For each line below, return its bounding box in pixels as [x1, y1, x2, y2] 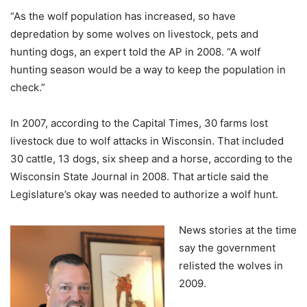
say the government [179, 241, 275, 254]
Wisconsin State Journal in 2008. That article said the [10, 170, 269, 183]
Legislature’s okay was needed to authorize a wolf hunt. [10, 188, 278, 201]
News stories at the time [179, 223, 297, 236]
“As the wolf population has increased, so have [10, 10, 236, 23]
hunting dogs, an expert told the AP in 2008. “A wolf [10, 45, 260, 58]
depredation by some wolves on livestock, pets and [10, 27, 258, 40]
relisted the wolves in [179, 259, 283, 272]
